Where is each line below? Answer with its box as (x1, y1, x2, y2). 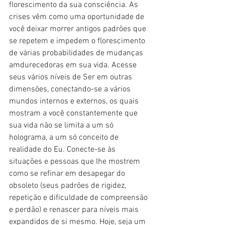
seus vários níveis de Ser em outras (9, 72, 134, 83)
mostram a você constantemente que (9, 108, 140, 119)
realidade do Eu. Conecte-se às (9, 145, 118, 155)
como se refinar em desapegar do (9, 169, 127, 179)
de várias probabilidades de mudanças (9, 48, 145, 59)
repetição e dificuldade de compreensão (9, 193, 150, 203)
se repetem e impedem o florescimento (9, 36, 147, 47)
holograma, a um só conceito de (9, 133, 121, 143)
